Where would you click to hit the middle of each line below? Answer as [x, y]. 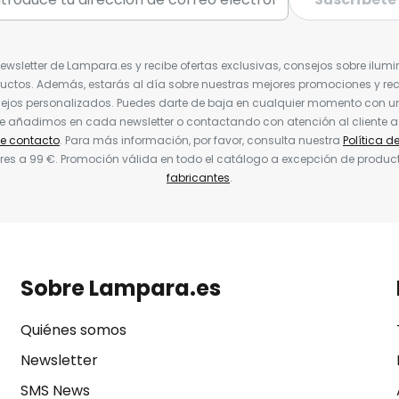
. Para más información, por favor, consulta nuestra [201, 140]
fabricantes [198, 178]
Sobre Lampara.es [120, 288]
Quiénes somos [73, 330]
